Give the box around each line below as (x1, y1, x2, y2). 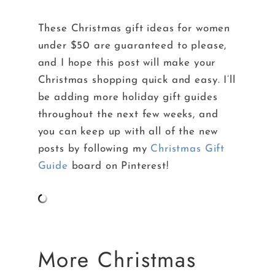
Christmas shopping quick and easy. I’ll (37, 75, 236, 86)
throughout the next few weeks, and (37, 109, 219, 120)
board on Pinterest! (68, 161, 169, 172)
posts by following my (37, 144, 151, 155)
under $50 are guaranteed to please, (37, 41, 227, 52)
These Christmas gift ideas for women (37, 23, 231, 34)
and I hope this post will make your (37, 58, 216, 69)
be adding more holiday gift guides (37, 92, 218, 103)
